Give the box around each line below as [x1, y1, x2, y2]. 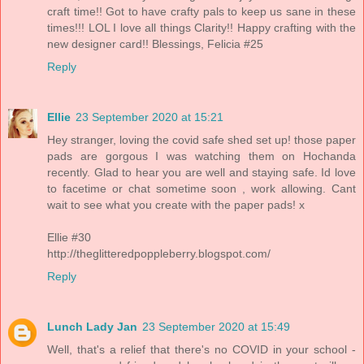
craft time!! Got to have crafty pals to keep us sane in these [47, 5, 356, 19]
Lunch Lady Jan [47, 320, 137, 334]
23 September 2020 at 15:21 [76, 110, 223, 124]
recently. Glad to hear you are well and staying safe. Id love [47, 166, 356, 180]
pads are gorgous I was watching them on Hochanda [47, 149, 356, 163]
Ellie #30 [47, 231, 91, 245]
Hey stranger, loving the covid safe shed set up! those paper [47, 133, 356, 147]
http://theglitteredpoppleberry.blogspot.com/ [47, 247, 271, 261]
